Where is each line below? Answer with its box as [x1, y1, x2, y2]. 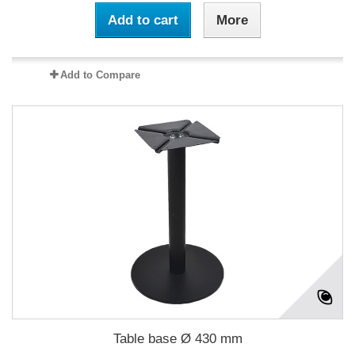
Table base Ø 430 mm [113, 331, 242, 346]
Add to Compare [59, 69, 140, 81]
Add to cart [107, 13, 178, 28]
